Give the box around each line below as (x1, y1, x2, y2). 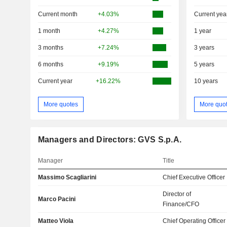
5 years (194, 61, 214, 68)
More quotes (43, 100, 78, 108)
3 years (194, 44, 214, 52)
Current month (37, 11, 78, 18)
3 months (37, 44, 63, 52)
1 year (194, 27, 211, 35)
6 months (37, 61, 63, 68)
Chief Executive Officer (163, 174, 225, 181)
